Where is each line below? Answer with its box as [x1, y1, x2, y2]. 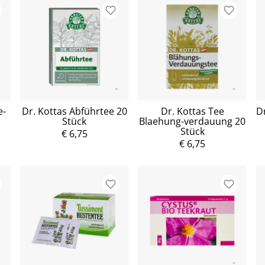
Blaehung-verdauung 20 [139, 115, 246, 128]
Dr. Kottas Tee [160, 105, 224, 118]
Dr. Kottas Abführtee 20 [21, 105, 127, 118]
